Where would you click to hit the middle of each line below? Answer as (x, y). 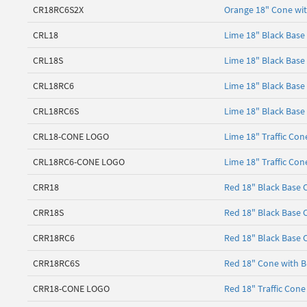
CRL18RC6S (56, 111)
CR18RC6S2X (58, 10)
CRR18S (48, 213)
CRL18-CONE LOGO (71, 137)
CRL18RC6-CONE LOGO (79, 162)
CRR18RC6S (56, 263)
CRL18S (48, 61)
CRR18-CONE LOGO (71, 289)
